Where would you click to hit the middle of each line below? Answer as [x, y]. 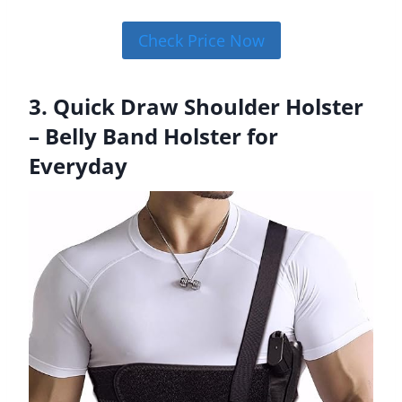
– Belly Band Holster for [153, 136]
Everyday [78, 166]
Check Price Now [201, 41]
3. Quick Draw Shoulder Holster [196, 107]
